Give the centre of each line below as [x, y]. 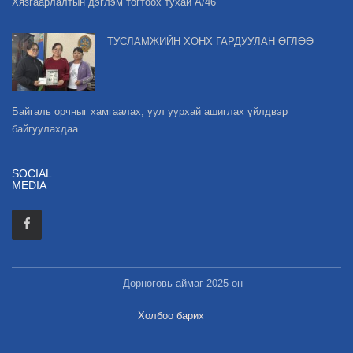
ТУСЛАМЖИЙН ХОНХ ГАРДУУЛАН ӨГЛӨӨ [210, 42]
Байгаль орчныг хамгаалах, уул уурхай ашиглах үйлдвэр [150, 112]
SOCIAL [32, 174]
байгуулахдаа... [50, 129]
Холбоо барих [171, 316]
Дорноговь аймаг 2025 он [182, 284]
